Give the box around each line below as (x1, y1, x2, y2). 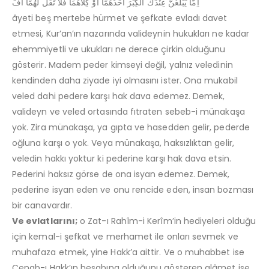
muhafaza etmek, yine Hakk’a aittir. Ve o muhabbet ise (12, 246, 244, 258)
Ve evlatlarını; (12, 214, 78, 227)
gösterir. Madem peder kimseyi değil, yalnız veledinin (12, 58, 233, 71)
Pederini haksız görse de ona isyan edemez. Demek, (12, 168, 230, 180)
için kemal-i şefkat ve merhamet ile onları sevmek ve (12, 230, 238, 243)
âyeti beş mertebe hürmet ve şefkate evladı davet (12, 11, 228, 24)
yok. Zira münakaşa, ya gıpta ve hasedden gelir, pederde (12, 121, 250, 133)
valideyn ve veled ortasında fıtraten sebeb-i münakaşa (12, 105, 245, 118)
